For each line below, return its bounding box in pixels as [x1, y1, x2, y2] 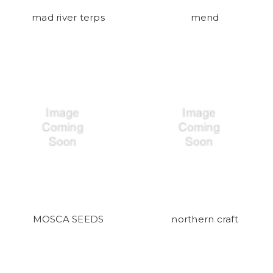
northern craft [171, 213, 238, 225]
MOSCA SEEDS [32, 213, 104, 225]
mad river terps [32, 11, 105, 23]
